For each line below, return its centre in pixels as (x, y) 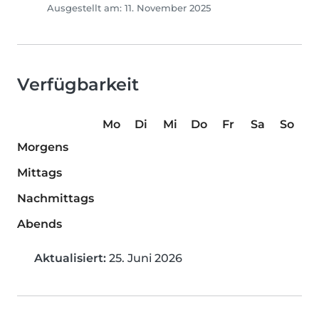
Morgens (43, 147)
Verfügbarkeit (78, 85)
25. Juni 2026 (144, 258)
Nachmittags (56, 199)
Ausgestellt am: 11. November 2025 (129, 9)
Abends (40, 224)
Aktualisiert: (70, 258)
